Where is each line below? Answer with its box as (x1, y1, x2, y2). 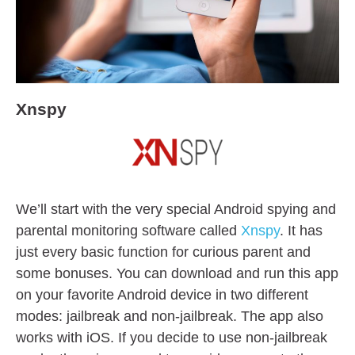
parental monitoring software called (16, 222, 241, 239)
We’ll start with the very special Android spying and (16, 200, 336, 217)
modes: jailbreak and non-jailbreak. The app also (16, 307, 323, 324)
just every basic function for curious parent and (16, 243, 311, 260)
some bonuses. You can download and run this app (16, 265, 338, 281)
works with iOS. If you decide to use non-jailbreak (16, 329, 327, 345)
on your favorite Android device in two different (16, 286, 308, 303)
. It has (280, 222, 323, 239)
